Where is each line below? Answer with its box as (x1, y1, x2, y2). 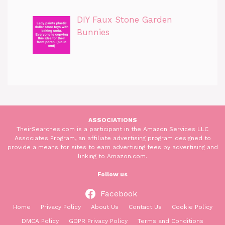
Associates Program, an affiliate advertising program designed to (14, 134, 211, 142)
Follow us (97, 170, 128, 178)
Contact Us (128, 203, 162, 210)
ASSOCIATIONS (88, 116, 137, 124)
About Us (90, 203, 119, 210)
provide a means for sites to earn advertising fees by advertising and (7, 143, 218, 151)
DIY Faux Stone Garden (76, 15, 172, 25)
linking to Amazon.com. (78, 152, 147, 160)
